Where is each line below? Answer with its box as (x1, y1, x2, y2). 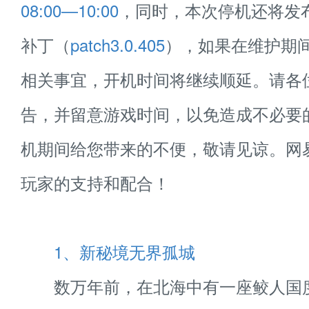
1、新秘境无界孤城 (54, 239, 195, 263)
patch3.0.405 (70, 32, 165, 57)
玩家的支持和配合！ (21, 170, 170, 195)
